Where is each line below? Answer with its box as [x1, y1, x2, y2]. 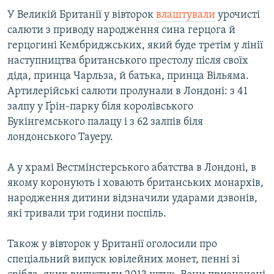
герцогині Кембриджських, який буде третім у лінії [7, 40, 263, 52]
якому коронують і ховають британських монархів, [7, 177, 264, 190]
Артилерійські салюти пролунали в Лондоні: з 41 [7, 86, 248, 98]
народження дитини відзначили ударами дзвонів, [7, 193, 257, 205]
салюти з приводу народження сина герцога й [7, 24, 235, 37]
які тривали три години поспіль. [7, 208, 166, 220]
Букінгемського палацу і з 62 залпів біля [7, 116, 203, 128]
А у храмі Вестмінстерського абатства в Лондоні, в [7, 162, 256, 174]
